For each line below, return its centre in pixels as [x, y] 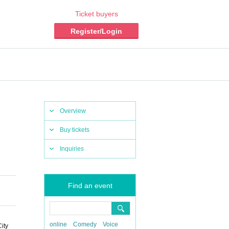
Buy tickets [75, 130]
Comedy [85, 224]
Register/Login [96, 31]
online [58, 224]
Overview [73, 111]
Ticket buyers [96, 14]
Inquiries [72, 149]
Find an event [90, 186]
